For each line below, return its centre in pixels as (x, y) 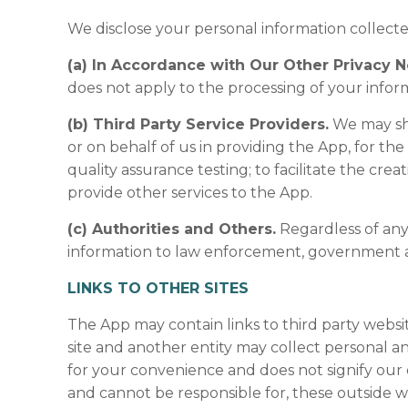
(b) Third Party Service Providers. (199, 124)
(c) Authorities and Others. (172, 229)
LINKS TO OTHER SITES (158, 288)
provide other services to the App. (190, 193)
